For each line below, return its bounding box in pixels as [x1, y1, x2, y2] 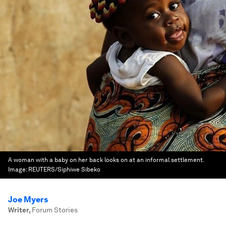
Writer [8, 206, 29, 214]
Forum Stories [32, 206, 78, 214]
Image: [8, 166, 28, 173]
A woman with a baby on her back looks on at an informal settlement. [8, 156, 204, 163]
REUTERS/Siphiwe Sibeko [28, 166, 100, 173]
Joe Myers [8, 195, 48, 204]
